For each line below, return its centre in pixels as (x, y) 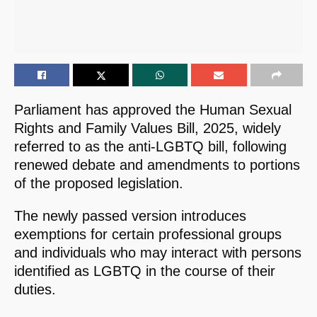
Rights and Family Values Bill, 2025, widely (148, 128)
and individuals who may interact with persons (158, 253)
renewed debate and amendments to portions (157, 165)
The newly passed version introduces (130, 216)
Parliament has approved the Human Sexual (153, 110)
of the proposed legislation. (99, 184)
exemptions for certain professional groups (148, 235)
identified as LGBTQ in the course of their (145, 271)
